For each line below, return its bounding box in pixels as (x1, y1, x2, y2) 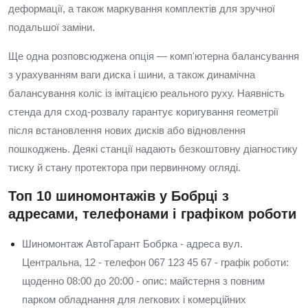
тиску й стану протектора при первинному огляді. (8, 162, 241, 173)
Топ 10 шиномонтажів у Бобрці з (8, 188, 229, 203)
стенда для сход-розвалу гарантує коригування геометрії (8, 106, 278, 118)
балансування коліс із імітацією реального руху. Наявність (8, 87, 285, 99)
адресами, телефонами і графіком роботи (8, 206, 296, 221)
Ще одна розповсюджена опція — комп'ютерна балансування (8, 50, 299, 62)
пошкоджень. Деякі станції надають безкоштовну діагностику (8, 143, 298, 155)
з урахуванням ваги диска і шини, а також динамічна (8, 69, 255, 80)
